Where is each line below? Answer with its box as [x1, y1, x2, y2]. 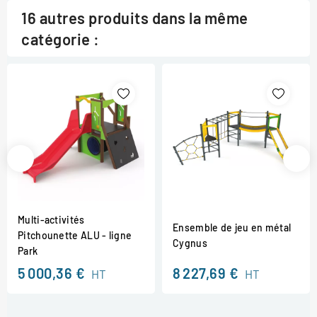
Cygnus [173, 236, 207, 249]
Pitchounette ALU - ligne [18, 229, 132, 241]
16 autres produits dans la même [21, 8, 248, 27]
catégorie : [21, 29, 100, 48]
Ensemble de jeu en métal [173, 221, 292, 234]
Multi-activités [18, 213, 85, 226]
